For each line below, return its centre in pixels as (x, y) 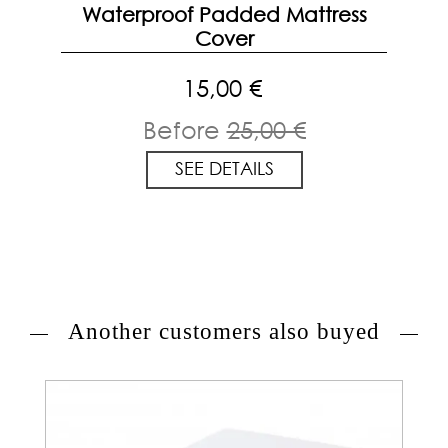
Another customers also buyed (224, 331)
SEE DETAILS (224, 167)
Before (184, 128)
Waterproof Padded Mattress (224, 14)
